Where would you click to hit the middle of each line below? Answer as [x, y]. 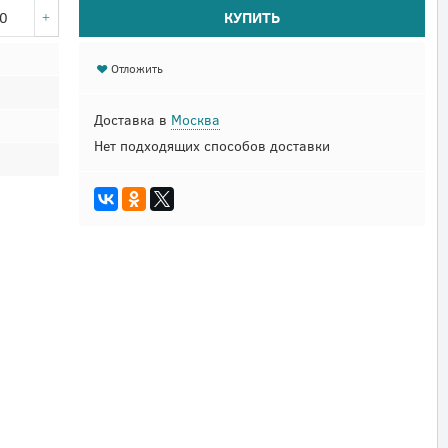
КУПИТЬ [251, 17]
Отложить [137, 68]
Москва [195, 120]
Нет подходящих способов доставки [211, 146]
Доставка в [132, 120]
